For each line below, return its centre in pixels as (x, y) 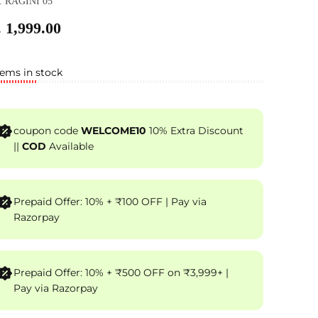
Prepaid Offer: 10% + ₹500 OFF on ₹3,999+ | (121, 273)
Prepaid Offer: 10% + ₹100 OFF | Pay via (89, 202)
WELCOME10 (114, 131)
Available (70, 147)
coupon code (47, 131)
